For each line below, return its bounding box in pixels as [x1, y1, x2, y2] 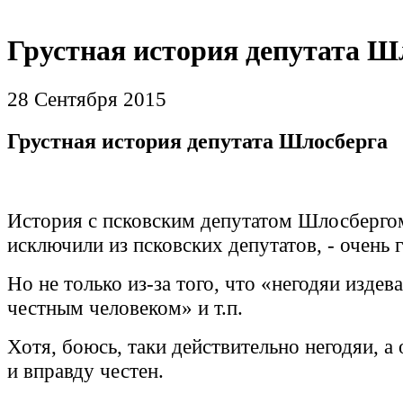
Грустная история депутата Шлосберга [7, 128, 388, 153]
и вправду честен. [7, 359, 164, 383]
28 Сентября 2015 [7, 86, 166, 111]
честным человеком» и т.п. [7, 296, 243, 320]
